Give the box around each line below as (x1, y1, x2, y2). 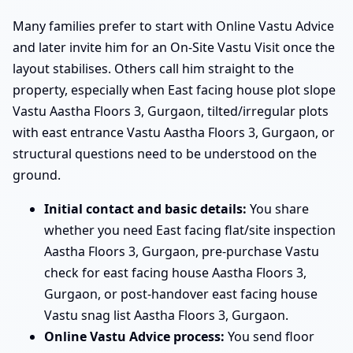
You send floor (225, 328, 314, 346)
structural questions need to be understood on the (13, 145, 317, 163)
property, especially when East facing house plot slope (13, 81, 336, 99)
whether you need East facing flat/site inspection (44, 221, 336, 240)
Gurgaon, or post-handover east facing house (44, 285, 318, 303)
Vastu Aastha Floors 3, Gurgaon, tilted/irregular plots (13, 102, 329, 121)
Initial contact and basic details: (44, 200, 247, 218)
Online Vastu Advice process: (44, 328, 225, 346)
